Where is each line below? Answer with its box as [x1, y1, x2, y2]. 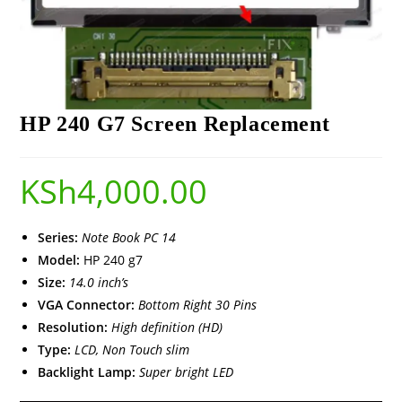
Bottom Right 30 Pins [138, 296, 258, 314]
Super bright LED [139, 363, 234, 381]
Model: [38, 251, 81, 269]
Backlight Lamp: [38, 363, 136, 381]
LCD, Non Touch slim [74, 341, 194, 359]
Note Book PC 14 [82, 229, 177, 247]
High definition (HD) [111, 319, 223, 336]
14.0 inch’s [69, 274, 129, 292]
